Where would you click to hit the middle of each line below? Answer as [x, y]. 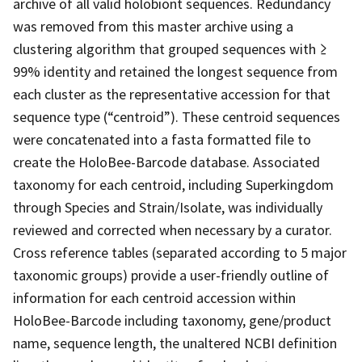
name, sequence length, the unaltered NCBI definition [175, 343]
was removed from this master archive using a [153, 26]
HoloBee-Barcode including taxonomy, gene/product [172, 320]
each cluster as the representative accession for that [172, 94]
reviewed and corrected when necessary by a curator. [173, 229]
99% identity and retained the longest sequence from [175, 71]
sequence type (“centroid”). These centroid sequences [177, 116]
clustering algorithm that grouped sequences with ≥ [170, 48]
